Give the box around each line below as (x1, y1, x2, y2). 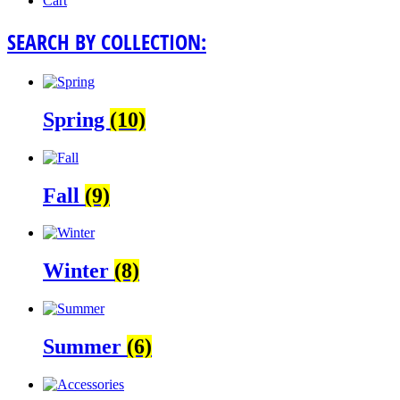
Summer (43, 335, 127, 359)
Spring (43, 107, 110, 131)
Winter (43, 259, 114, 283)
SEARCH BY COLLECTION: (7, 26, 206, 56)
